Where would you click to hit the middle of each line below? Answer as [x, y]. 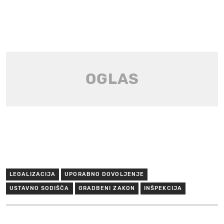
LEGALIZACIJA [33, 174]
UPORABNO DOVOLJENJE [104, 174]
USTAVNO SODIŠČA [39, 188]
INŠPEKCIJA [163, 188]
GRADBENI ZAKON [106, 188]
